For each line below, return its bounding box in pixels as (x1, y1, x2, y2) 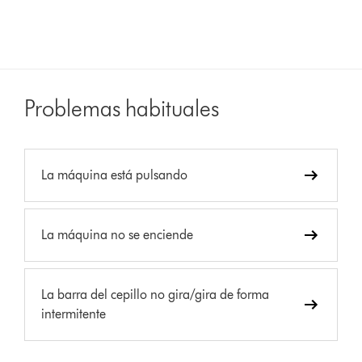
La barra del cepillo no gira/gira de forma (41, 286, 270, 302)
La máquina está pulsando (41, 166, 188, 183)
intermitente (41, 305, 107, 322)
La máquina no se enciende (41, 226, 194, 242)
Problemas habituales (24, 94, 220, 122)
